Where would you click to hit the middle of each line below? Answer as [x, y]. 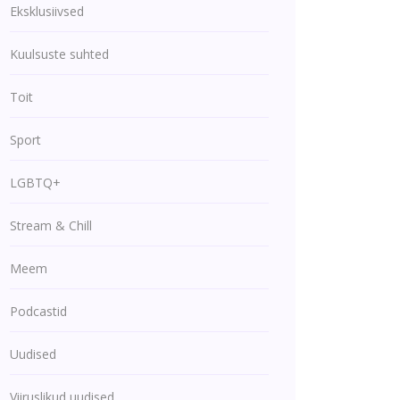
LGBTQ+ [35, 183]
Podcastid [38, 311]
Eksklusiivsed [47, 11]
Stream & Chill [51, 225]
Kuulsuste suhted [59, 54]
